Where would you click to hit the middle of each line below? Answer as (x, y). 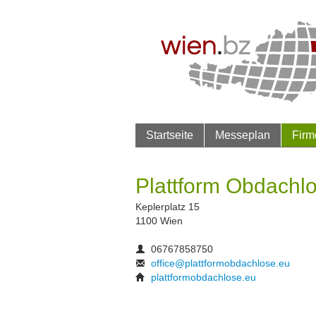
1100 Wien (159, 221)
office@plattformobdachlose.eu (220, 263)
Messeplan (243, 135)
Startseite (170, 135)
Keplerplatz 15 (168, 207)
